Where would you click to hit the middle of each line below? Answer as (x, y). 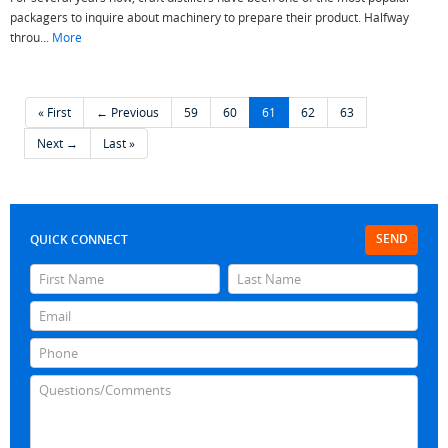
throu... (31, 37)
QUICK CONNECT (79, 239)
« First (54, 112)
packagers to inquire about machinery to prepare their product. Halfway (209, 17)
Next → (57, 143)
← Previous (127, 112)
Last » (119, 143)
